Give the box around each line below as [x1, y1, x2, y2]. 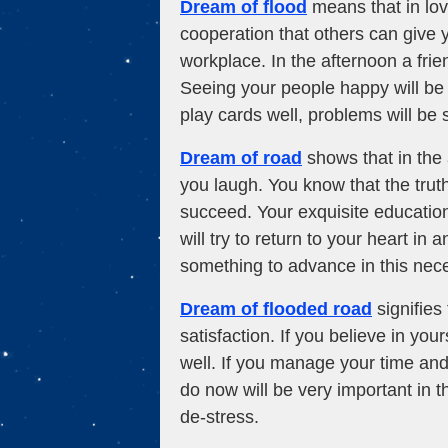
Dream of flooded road [180, 298, 372, 319]
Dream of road [180, 147, 302, 168]
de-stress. [180, 406, 259, 427]
